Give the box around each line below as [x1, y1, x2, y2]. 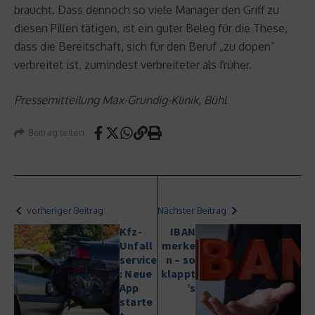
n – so [165, 252, 195, 266]
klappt [160, 266, 195, 281]
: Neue [120, 266, 153, 281]
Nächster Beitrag [157, 204, 226, 216]
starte [120, 294, 153, 309]
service [120, 252, 157, 266]
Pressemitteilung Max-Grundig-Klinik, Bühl [14, 92, 226, 107]
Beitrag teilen [28, 127, 84, 138]
